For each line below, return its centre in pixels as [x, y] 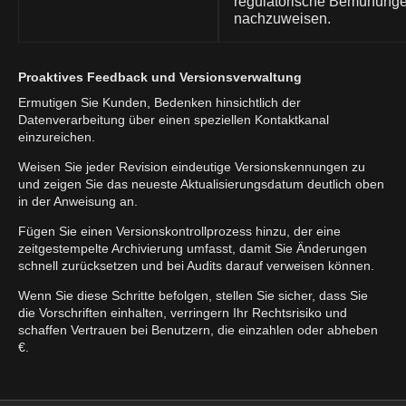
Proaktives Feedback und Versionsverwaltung [160, 77]
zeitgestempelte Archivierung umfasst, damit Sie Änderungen [193, 248]
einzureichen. [57, 136]
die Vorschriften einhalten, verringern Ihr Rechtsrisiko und [183, 312]
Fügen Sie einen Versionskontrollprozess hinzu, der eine [179, 231]
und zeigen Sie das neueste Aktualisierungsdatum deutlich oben [201, 184]
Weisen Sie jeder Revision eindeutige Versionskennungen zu [192, 166]
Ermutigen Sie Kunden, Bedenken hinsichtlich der [159, 102]
